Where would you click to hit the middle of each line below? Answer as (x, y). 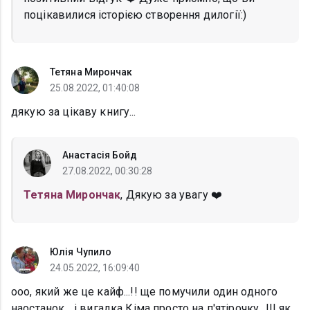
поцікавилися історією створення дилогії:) (135, 15)
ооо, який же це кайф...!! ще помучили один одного (145, 292)
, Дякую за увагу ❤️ (171, 195)
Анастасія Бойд (100, 155)
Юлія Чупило (81, 252)
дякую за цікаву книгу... (74, 112)
